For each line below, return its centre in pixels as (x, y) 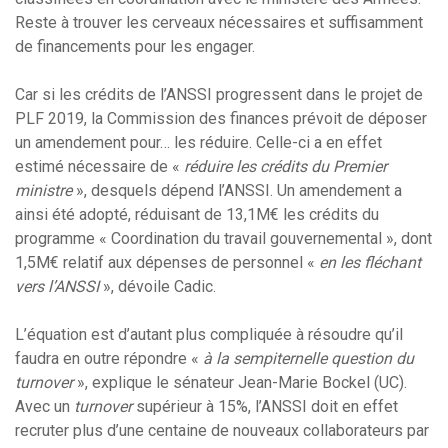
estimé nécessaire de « (99, 167)
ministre (43, 191)
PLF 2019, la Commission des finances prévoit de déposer (221, 119)
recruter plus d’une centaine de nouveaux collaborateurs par (222, 431)
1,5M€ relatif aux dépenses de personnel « (167, 263)
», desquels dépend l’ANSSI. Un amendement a (237, 191)
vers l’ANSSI (57, 287)
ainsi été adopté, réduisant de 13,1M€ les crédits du (197, 215)
